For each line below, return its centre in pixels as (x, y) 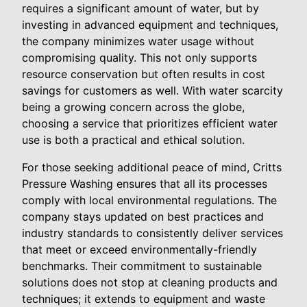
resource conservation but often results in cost (144, 74)
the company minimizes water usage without (138, 41)
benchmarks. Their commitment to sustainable (142, 266)
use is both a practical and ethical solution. (133, 139)
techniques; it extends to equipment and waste (144, 298)
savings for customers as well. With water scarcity (152, 90)
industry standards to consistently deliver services (152, 233)
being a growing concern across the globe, (133, 107)
